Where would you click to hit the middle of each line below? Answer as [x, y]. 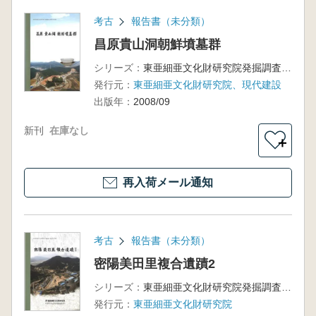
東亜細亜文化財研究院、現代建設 [207, 85]
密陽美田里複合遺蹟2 [154, 264]
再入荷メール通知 [168, 182]
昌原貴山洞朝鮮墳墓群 [157, 44]
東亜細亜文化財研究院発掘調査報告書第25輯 [286, 68]
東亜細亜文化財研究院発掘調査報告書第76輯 [286, 287]
